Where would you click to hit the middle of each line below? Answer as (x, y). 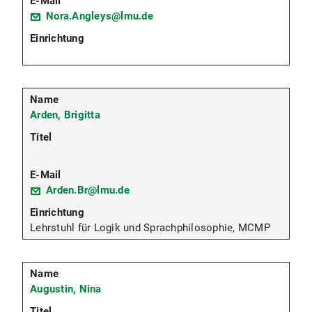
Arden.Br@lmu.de (88, 190)
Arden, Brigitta (65, 115)
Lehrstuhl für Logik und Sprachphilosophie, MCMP (150, 227)
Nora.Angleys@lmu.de (100, 16)
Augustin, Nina (66, 289)
